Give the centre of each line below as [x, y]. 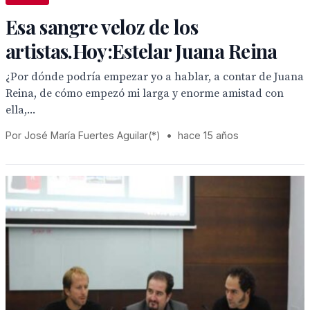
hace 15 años [208, 135]
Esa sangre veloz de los [102, 27]
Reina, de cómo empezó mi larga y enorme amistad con [145, 93]
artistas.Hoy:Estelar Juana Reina [142, 51]
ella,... [20, 110]
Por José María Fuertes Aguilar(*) [83, 135]
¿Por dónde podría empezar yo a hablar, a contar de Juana [155, 77]
